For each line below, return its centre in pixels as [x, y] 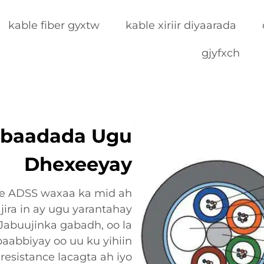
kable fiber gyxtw [54, 25]
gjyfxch [221, 53]
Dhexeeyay [78, 164]
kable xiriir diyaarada [181, 25]
